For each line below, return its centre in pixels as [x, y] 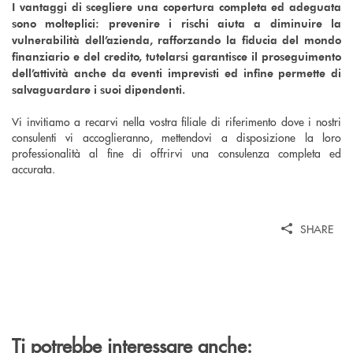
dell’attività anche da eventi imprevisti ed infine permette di [176, 72]
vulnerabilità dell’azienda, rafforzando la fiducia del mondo [176, 39]
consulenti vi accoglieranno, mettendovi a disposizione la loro [176, 137]
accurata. [33, 168]
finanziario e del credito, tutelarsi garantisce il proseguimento [176, 56]
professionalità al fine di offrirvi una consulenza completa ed [176, 152]
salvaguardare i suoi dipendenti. [98, 89]
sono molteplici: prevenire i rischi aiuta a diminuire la [176, 23]
